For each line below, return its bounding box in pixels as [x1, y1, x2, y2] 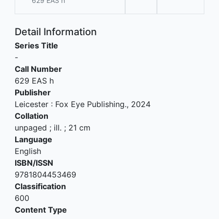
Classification [15, 181, 66, 192]
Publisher [15, 88, 51, 98]
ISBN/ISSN [15, 158, 53, 168]
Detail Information [15, 26, 97, 38]
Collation [15, 111, 48, 121]
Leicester [15, 99, 48, 109]
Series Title [15, 41, 58, 51]
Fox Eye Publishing [55, 99, 125, 109]
